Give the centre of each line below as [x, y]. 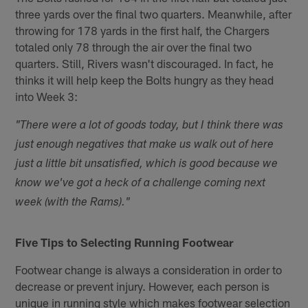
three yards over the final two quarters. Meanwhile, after [154, 13]
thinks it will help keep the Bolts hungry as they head [145, 79]
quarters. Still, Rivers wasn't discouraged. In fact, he [145, 63]
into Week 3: [47, 96]
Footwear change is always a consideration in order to [149, 269]
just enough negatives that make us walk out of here [145, 145]
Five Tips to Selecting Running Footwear [124, 242]
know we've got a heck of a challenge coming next [141, 184]
